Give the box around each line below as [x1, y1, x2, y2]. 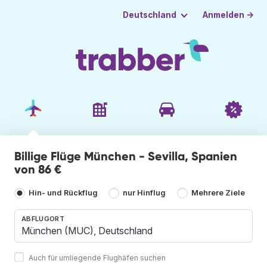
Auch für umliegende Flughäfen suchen [29, 253, 166, 262]
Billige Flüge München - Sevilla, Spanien [14, 148, 237, 163]
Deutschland [122, 10, 176, 20]
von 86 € [14, 162, 61, 176]
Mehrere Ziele [191, 188, 245, 198]
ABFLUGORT [21, 214, 64, 223]
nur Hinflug [123, 188, 166, 198]
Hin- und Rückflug [29, 188, 98, 198]
